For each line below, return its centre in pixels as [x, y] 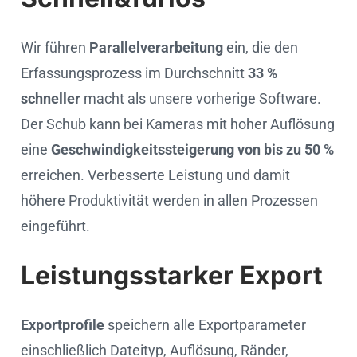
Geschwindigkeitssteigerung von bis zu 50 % [192, 149]
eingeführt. [55, 226]
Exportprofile [63, 324]
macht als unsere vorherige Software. [201, 98]
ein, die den [261, 47]
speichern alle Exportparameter [205, 324]
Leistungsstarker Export [172, 275]
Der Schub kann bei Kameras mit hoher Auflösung [178, 124]
